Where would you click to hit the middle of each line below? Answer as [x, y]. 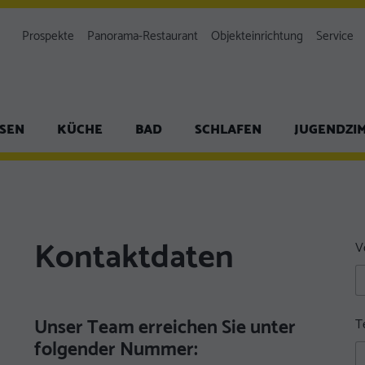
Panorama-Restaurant [143, 36]
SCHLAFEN [228, 129]
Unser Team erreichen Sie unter [165, 328]
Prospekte [48, 36]
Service [335, 36]
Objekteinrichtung [257, 36]
